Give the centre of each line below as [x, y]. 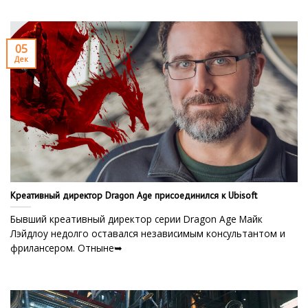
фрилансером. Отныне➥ [66, 248]
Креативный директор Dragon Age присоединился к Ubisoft [134, 195]
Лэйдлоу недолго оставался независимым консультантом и [148, 234]
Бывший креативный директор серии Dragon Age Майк [136, 219]
